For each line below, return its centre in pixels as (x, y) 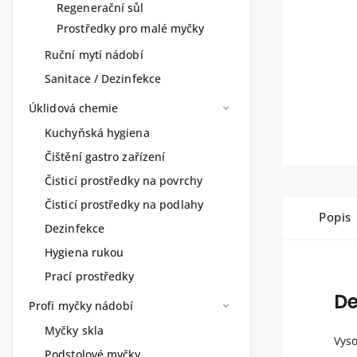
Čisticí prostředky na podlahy (124, 204)
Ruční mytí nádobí (94, 55)
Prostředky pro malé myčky (131, 28)
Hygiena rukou (84, 252)
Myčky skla (74, 330)
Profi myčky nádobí (81, 306)
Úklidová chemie (74, 108)
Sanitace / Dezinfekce (103, 78)
